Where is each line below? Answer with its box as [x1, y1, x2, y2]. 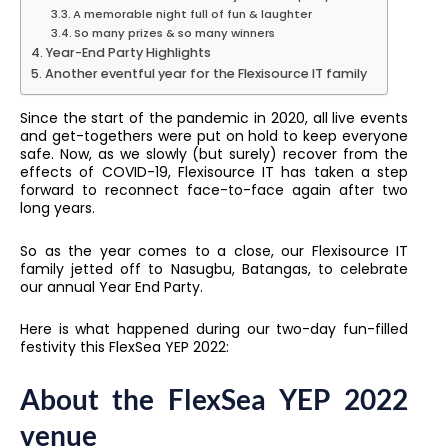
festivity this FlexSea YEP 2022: [20, 337, 229, 358]
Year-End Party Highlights [45, 44, 211, 62]
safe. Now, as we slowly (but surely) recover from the [20, 144, 408, 165]
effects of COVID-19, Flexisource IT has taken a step [20, 162, 408, 183]
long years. [20, 198, 95, 219]
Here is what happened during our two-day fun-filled [20, 319, 408, 340]
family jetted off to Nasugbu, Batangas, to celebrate [20, 258, 408, 279]
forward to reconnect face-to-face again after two [20, 180, 408, 201]
